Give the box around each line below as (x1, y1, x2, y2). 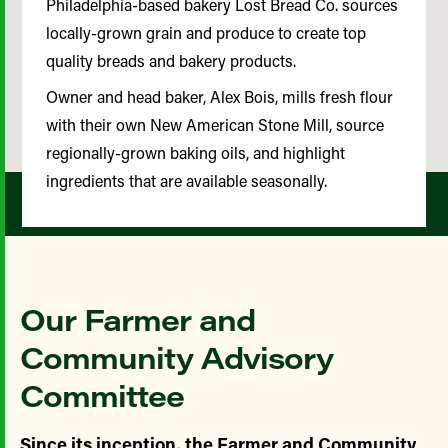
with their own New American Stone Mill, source (46, 114, 385, 136)
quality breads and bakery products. (46, 50, 297, 72)
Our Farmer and (20, 299, 255, 339)
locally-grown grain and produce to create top (46, 22, 367, 44)
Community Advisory (20, 337, 333, 377)
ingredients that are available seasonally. (46, 170, 328, 192)
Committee (20, 375, 184, 415)
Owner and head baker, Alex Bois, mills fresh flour (46, 86, 394, 108)
